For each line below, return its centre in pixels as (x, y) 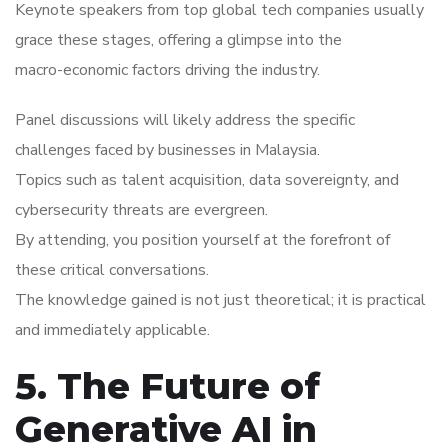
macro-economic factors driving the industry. (167, 70)
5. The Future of (167, 386)
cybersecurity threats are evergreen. (141, 210)
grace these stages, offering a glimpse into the (178, 40)
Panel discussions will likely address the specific (185, 120)
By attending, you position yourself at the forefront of (202, 240)
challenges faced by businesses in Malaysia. (167, 150)
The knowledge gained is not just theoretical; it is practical (220, 300)
